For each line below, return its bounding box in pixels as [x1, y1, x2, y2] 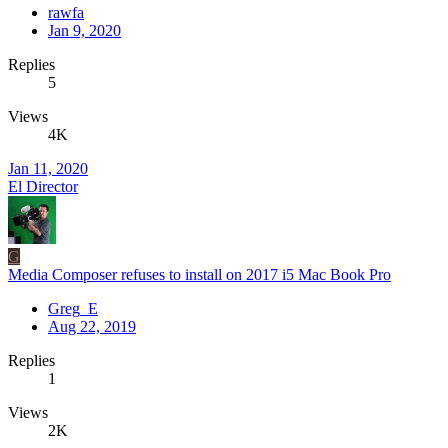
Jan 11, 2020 [8, 159, 88, 177]
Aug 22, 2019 [48, 317, 136, 335]
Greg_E [48, 299, 98, 317]
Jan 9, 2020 [48, 21, 121, 39]
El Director [8, 177, 78, 195]
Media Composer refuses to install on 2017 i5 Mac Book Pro [8, 265, 391, 283]
